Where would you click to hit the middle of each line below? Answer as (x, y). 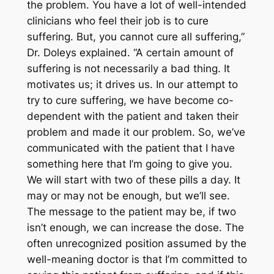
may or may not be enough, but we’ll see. (128, 196)
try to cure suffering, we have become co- (130, 101)
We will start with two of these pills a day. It (133, 180)
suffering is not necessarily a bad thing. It (128, 69)
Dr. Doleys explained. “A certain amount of (130, 53)
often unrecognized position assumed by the (136, 244)
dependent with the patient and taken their (132, 117)
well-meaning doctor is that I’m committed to (137, 260)
